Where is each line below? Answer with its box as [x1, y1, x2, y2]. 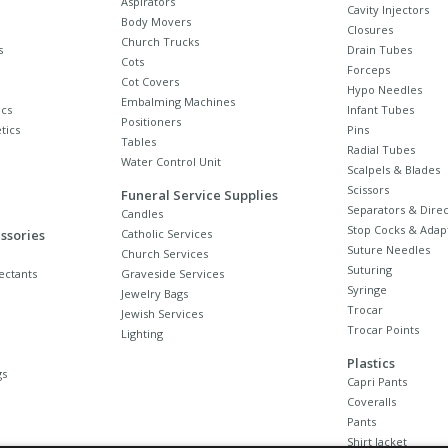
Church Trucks [121, 33, 199, 49]
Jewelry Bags [121, 285, 188, 301]
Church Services [121, 245, 208, 261]
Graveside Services [121, 265, 224, 281]
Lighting [121, 325, 163, 341]
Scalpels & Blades [347, 161, 440, 177]
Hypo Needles [347, 81, 422, 97]
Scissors [347, 181, 389, 197]
